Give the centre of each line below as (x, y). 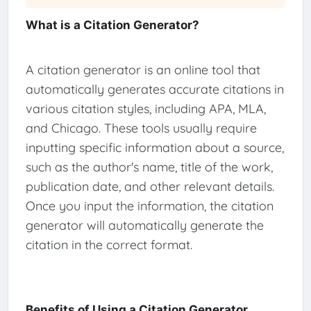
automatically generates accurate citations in (154, 89)
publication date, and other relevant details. (150, 186)
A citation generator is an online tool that (143, 69)
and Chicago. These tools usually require (141, 128)
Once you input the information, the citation (149, 205)
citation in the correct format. (109, 244)
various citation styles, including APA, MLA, (145, 108)
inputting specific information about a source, (154, 147)
